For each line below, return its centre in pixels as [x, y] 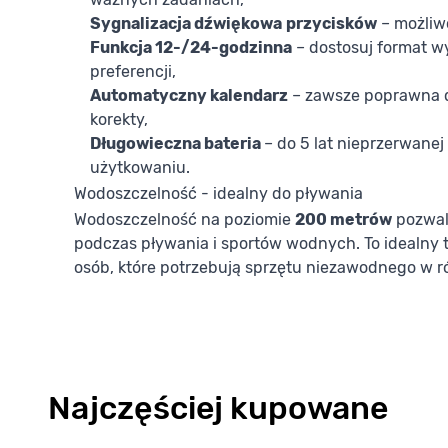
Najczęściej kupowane [218, 408]
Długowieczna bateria [177, 144]
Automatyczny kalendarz [189, 96]
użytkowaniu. [140, 168]
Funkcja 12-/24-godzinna [191, 48]
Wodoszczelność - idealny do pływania [218, 194]
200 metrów [343, 220]
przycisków [331, 24]
